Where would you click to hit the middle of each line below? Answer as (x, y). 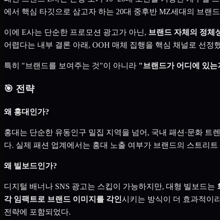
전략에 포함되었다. (37, 212)
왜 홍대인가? (27, 111)
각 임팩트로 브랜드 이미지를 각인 (63, 199)
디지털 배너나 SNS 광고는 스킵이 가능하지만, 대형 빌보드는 (110, 186)
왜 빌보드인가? (30, 165)
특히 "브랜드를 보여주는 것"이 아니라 (71, 66)
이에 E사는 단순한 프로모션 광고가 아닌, (76, 32)
